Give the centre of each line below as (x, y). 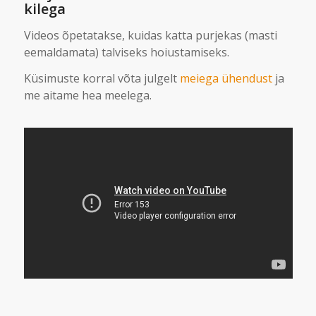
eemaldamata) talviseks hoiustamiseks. (126, 52)
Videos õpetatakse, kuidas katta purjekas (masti (150, 35)
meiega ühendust (226, 79)
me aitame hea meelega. (87, 96)
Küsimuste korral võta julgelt (102, 79)
